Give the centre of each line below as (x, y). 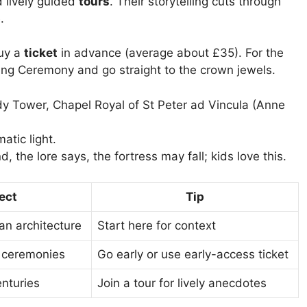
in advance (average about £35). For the (171, 53)
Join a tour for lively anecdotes (182, 283)
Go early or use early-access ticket (193, 255)
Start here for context (157, 226)
